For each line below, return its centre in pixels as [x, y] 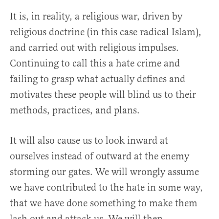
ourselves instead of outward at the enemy [99, 156]
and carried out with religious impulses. [94, 48]
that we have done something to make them [104, 203]
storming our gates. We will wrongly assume [104, 172]
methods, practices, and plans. [75, 110]
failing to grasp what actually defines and [98, 79]
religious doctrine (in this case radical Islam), [106, 32]
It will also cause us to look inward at [89, 141]
